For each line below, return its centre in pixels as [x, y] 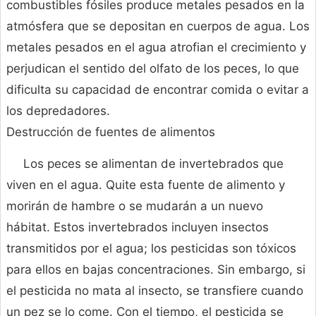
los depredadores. [58, 111]
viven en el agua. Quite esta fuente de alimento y [146, 185]
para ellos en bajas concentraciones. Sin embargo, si [156, 270]
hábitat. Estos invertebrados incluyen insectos [138, 227]
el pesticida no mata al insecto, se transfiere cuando [155, 291]
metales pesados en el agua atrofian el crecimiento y [156, 48]
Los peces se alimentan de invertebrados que [153, 164]
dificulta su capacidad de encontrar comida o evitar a [158, 90]
